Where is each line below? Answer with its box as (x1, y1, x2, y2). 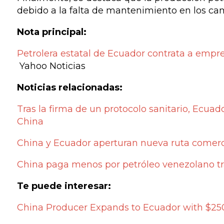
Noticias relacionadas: (16, 82, 122, 93)
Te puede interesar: (16, 180, 111, 191)
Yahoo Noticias (16, 60, 85, 71)
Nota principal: (16, 26, 86, 37)
